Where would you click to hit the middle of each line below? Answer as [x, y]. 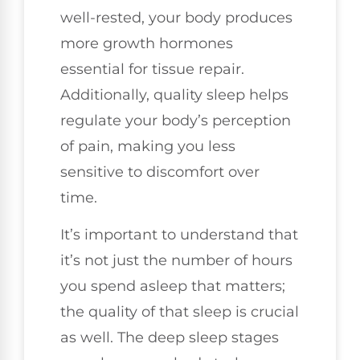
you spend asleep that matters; [173, 286]
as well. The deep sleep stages [170, 337]
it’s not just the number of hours [176, 260]
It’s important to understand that [179, 234]
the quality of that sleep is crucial [180, 311]
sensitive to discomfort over [160, 172]
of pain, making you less [148, 146]
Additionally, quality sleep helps [174, 94]
